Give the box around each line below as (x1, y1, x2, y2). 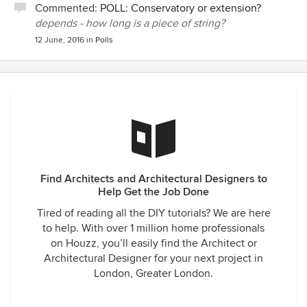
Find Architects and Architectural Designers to (40, 172, 267, 186)
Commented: (35, 1, 100, 15)
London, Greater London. (94, 267, 213, 280)
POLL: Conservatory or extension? (100, 1, 261, 15)
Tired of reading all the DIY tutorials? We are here (36, 206, 271, 220)
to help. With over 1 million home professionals (42, 221, 265, 235)
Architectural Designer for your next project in (44, 251, 263, 265)
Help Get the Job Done (98, 185, 209, 199)
